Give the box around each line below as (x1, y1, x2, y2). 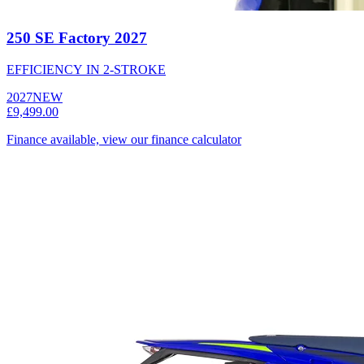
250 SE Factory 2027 (6, 28, 147, 46)
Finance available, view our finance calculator (6, 132, 241, 146)
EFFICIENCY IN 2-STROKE (6, 62, 166, 76)
